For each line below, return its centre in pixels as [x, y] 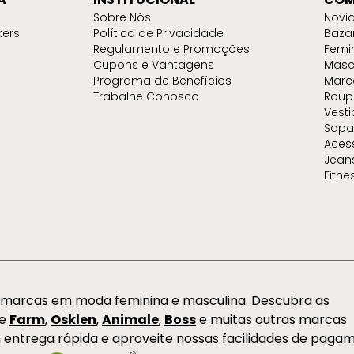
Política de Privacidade [159, 34]
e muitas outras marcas [271, 320]
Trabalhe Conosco [147, 97]
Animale [130, 320]
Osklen [73, 320]
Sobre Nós [122, 18]
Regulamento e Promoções [172, 49]
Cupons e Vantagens [154, 65]
